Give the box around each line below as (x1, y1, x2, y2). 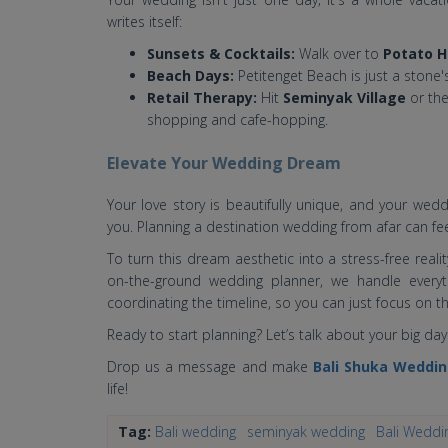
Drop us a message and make (107, 356, 313, 376)
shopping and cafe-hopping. (147, 109, 328, 129)
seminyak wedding (247, 421, 365, 441)
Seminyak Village (283, 87, 406, 107)
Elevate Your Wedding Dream (107, 151, 341, 174)
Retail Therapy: (147, 87, 257, 107)
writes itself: (107, 11, 182, 31)
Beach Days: (147, 65, 234, 85)
